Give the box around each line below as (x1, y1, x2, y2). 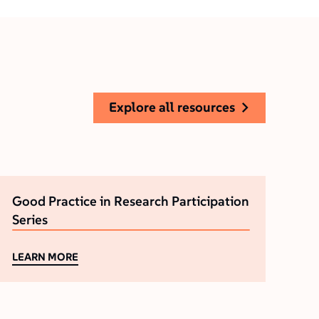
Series (12, 211, 48, 228)
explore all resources (117, 99, 236, 116)
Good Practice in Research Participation (12, 192, 250, 209)
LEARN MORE (18, 249, 79, 263)
